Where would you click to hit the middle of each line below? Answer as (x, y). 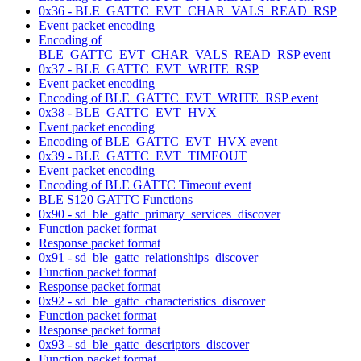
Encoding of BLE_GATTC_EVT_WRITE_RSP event (178, 98)
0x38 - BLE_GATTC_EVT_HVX (128, 112)
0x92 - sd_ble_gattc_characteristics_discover (152, 301)
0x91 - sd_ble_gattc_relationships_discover (148, 257)
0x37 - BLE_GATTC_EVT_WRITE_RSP (149, 68)
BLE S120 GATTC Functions (116, 199)
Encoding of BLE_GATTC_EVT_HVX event (158, 141)
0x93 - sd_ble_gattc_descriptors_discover (144, 344)
